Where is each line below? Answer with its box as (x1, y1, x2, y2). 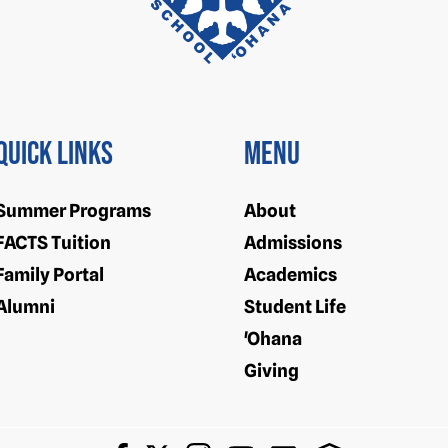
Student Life (244, 296, 346, 318)
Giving (244, 360, 299, 382)
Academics (244, 264, 337, 286)
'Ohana (244, 328, 302, 350)
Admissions (244, 232, 342, 254)
